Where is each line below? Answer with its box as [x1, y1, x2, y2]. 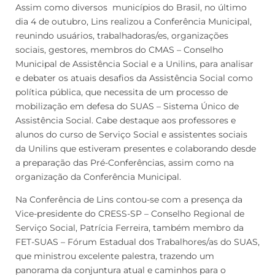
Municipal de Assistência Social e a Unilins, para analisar [15, 58, 254, 69]
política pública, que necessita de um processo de [15, 86, 228, 98]
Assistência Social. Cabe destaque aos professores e [15, 114, 236, 126]
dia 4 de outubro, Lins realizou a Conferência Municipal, [15, 15, 252, 27]
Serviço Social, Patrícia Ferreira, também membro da [15, 222, 244, 233]
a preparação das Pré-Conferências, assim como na [15, 157, 234, 168]
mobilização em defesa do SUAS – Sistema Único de [15, 100, 239, 112]
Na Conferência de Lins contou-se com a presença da [15, 193, 242, 205]
